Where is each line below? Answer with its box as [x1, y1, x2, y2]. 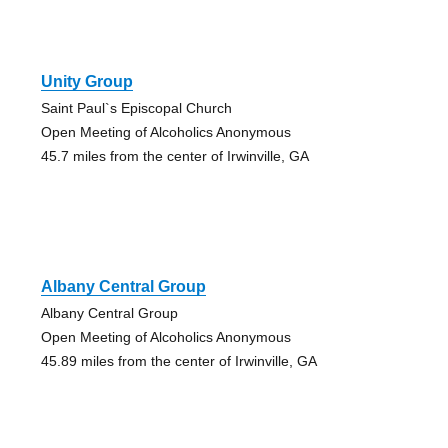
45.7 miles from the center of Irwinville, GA [40, 147, 309, 164]
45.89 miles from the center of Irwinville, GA [40, 352, 317, 369]
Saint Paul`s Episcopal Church [40, 99, 232, 116]
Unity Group [40, 72, 133, 90]
